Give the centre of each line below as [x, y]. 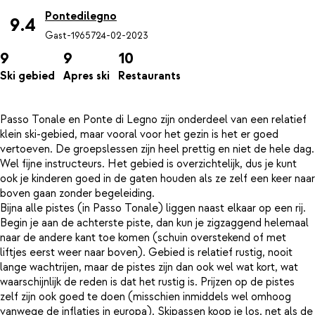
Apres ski [86, 76]
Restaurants [149, 76]
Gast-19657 [70, 36]
